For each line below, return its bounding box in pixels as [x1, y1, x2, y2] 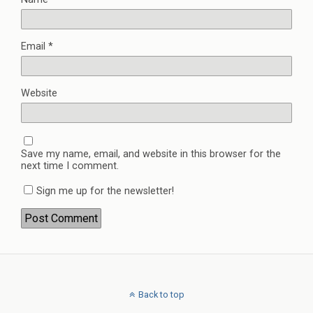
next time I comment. [21, 160, 119, 173]
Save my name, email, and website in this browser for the [21, 148, 281, 161]
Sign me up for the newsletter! [36, 185, 174, 198]
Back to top [138, 289, 184, 300]
